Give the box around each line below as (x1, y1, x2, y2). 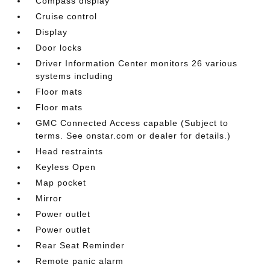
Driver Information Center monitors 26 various (36, 58, 238, 68)
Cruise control (36, 11, 98, 21)
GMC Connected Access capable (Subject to (36, 118, 229, 128)
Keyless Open (36, 162, 96, 172)
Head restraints (36, 146, 104, 156)
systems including (36, 71, 114, 81)
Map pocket (36, 177, 87, 187)
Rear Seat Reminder (36, 240, 125, 250)
